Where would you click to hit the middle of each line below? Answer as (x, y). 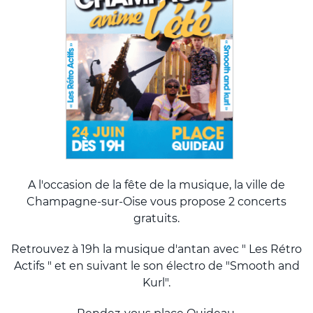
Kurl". (156, 282)
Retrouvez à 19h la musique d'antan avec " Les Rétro (156, 249)
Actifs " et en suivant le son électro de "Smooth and (156, 265)
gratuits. (156, 218)
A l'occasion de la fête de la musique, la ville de (156, 184)
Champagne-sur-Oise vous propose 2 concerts (156, 201)
